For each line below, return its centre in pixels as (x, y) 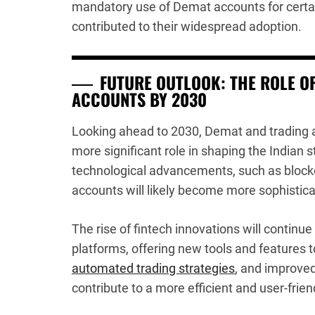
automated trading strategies (153, 268)
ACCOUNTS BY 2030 (139, 99)
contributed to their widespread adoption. (187, 26)
